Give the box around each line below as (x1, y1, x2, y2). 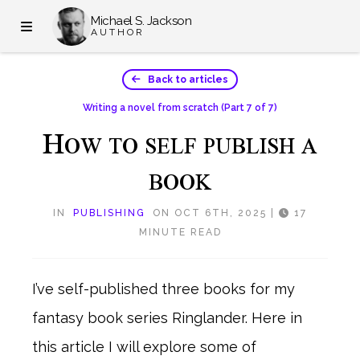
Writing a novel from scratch (83, 102, 219, 113)
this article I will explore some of (32, 338, 256, 355)
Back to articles (141, 74, 228, 85)
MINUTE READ (138, 227, 222, 238)
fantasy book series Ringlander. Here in (32, 309, 302, 326)
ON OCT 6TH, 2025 (149, 207, 271, 219)
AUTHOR (91, 27, 145, 38)
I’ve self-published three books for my (32, 280, 295, 297)
